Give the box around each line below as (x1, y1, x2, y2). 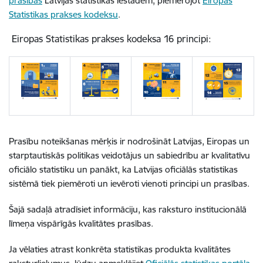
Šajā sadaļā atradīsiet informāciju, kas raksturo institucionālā (9, 204, 247, 215)
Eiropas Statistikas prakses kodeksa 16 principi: (9, 33, 211, 45)
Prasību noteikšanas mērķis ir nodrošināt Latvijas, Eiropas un (9, 136, 249, 147)
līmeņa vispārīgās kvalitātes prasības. (9, 218, 153, 229)
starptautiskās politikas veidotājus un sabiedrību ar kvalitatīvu (9, 150, 250, 161)
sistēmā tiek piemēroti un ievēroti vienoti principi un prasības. (9, 178, 252, 189)
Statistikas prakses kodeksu (9, 9, 118, 20)
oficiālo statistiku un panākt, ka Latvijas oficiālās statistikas (9, 164, 238, 175)
